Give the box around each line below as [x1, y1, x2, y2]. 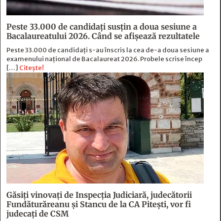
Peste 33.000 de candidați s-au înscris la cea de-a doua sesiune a [6, 46, 209, 55]
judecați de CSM [6, 209, 69, 219]
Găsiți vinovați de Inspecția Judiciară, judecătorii [6, 190, 192, 200]
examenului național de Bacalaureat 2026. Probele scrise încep [6, 55, 202, 64]
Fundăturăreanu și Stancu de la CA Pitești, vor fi [6, 199, 191, 210]
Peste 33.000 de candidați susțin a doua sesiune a [6, 22, 197, 32]
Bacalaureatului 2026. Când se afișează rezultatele [6, 31, 200, 41]
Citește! [19, 64, 44, 73]
